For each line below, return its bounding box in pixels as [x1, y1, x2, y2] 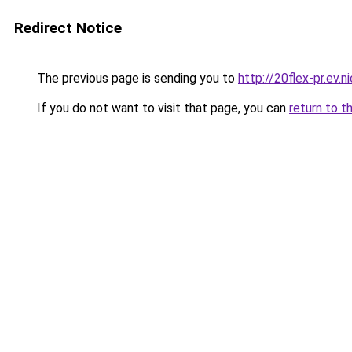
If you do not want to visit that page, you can [34, 101, 289, 115]
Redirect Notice [14, 19, 122, 37]
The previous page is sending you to [34, 71, 238, 86]
